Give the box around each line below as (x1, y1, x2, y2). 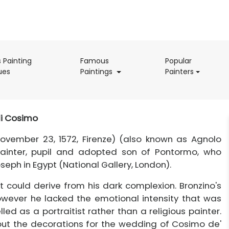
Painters (165, 66, 194, 77)
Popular (165, 56, 192, 66)
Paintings (80, 66, 115, 77)
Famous (80, 56, 109, 66)
